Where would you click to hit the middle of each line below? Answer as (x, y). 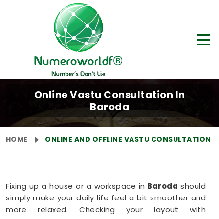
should (193, 186)
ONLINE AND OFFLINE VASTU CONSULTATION (128, 139)
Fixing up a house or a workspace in (76, 186)
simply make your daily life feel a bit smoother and (106, 198)
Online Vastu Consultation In (109, 95)
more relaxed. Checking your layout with (106, 209)
